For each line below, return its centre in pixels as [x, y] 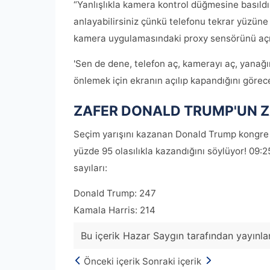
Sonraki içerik [172, 262]
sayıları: [90, 168]
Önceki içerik [112, 262]
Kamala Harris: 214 [115, 210]
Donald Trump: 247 [115, 193]
